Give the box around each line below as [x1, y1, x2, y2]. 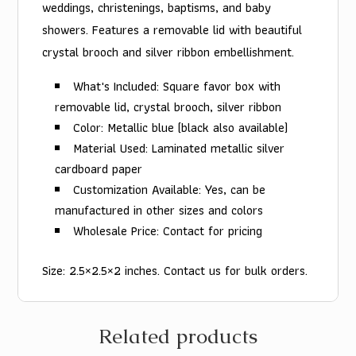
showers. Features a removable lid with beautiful [42, 20, 303, 41]
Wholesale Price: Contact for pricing [73, 221, 263, 242]
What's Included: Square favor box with [73, 76, 281, 97]
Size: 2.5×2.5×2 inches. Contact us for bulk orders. [42, 261, 308, 281]
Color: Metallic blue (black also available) [73, 118, 288, 138]
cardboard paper [55, 159, 143, 180]
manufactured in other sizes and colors [55, 200, 264, 221]
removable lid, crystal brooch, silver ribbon [55, 97, 282, 118]
